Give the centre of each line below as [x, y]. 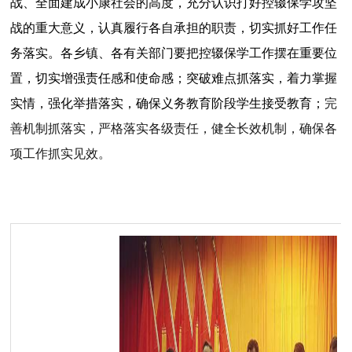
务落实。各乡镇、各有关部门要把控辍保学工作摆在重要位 [174, 53]
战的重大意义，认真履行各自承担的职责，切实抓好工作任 [174, 28]
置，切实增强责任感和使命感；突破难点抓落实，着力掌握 [174, 78]
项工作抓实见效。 [61, 154]
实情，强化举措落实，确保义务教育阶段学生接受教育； [168, 103]
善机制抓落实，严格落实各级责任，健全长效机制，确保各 [174, 128]
